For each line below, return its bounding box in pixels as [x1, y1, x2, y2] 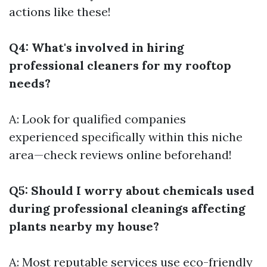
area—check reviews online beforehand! [9, 147, 232, 162]
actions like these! [9, 4, 111, 19]
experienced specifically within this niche [9, 129, 243, 144]
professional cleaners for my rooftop [9, 57, 231, 73]
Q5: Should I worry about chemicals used [9, 182, 254, 198]
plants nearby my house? [9, 218, 159, 234]
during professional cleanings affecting [9, 200, 246, 216]
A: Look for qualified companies [9, 111, 186, 126]
